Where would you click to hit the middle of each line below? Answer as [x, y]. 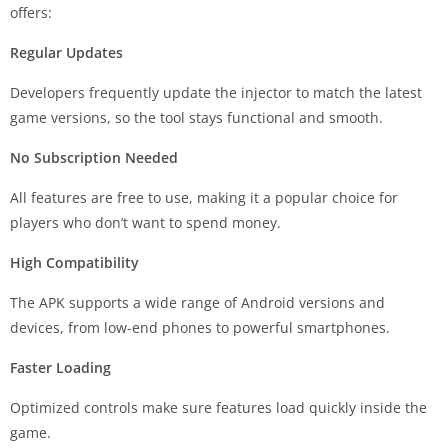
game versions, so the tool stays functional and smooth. [196, 118]
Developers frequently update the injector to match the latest [216, 93]
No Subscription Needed [94, 158]
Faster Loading [60, 368]
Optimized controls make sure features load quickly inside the [218, 408]
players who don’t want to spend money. [145, 223]
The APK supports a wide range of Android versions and [197, 303]
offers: [31, 13]
